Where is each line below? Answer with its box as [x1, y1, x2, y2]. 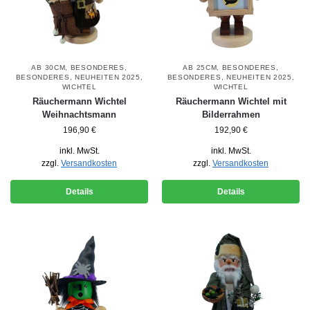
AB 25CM [183, 64, 217, 72]
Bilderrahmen [201, 109, 260, 120]
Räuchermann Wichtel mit [175, 96, 286, 107]
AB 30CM [31, 64, 66, 72]
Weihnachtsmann [42, 109, 116, 120]
